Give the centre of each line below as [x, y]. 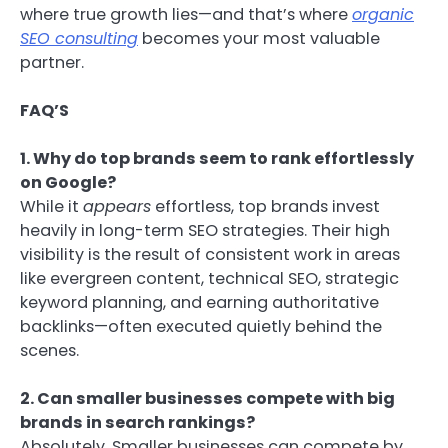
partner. [52, 62]
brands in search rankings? [137, 423]
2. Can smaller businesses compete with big [207, 399]
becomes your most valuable [259, 38]
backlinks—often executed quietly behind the [201, 327]
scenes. [49, 351]
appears [117, 207]
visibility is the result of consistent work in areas [210, 255]
